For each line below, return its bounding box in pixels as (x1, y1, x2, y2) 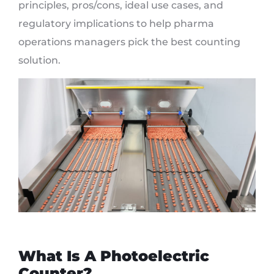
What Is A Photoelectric (18, 247, 209, 265)
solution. (18, 54, 61, 66)
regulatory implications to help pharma (18, 18, 214, 29)
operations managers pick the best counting (18, 36, 240, 48)
